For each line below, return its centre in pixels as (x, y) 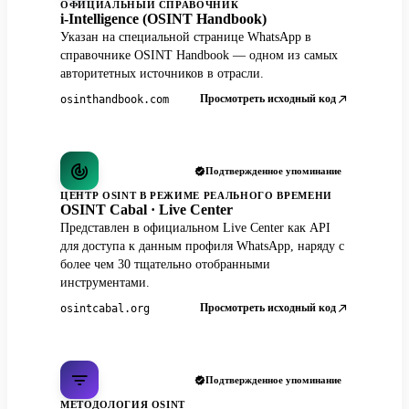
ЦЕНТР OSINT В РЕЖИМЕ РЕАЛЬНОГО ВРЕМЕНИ (196, 196)
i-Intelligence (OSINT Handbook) (163, 19)
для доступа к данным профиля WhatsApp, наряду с (202, 246)
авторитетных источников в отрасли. (162, 74)
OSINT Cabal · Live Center (147, 210)
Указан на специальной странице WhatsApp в (186, 37)
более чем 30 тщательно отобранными (165, 265)
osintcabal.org (105, 308)
